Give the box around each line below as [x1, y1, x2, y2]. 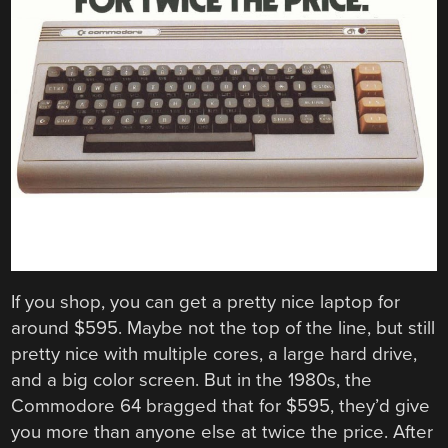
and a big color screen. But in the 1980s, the [11, 368, 373, 391]
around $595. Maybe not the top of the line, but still [11, 316, 436, 339]
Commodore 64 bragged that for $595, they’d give [11, 394, 431, 417]
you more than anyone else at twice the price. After [11, 420, 434, 443]
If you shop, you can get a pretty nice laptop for [11, 290, 401, 313]
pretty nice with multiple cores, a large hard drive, [11, 342, 418, 365]
